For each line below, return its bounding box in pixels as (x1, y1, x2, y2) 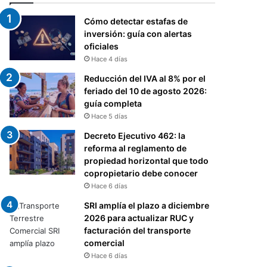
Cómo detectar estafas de (84, 16, 188, 27)
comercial (84, 238, 125, 249)
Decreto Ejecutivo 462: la (84, 131, 186, 141)
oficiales (84, 41, 119, 52)
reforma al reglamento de (84, 143, 187, 154)
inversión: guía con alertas (84, 29, 193, 39)
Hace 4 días (91, 55, 128, 64)
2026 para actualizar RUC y (84, 213, 194, 223)
